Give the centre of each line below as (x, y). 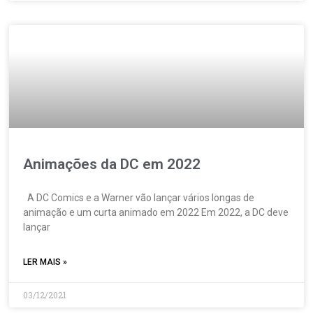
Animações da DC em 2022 (112, 165)
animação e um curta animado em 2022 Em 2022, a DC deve (156, 213)
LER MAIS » (45, 262)
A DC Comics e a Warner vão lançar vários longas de (139, 198)
